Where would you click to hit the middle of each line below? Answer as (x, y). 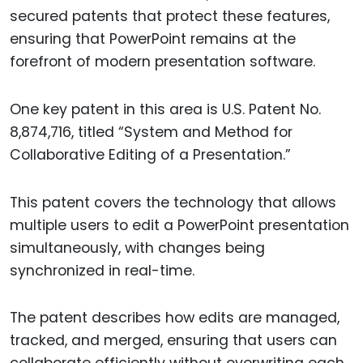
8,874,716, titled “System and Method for (151, 132)
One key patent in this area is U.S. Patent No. (165, 109)
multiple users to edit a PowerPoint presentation (179, 225)
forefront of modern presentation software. (162, 62)
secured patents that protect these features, (170, 17)
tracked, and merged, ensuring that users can (173, 341)
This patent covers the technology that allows (173, 202)
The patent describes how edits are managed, (175, 318)
